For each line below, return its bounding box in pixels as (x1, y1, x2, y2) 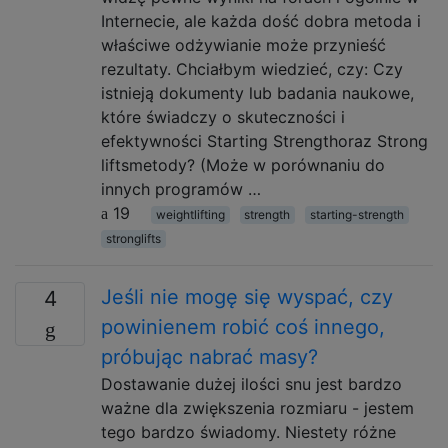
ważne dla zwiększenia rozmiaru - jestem (101, 398, 414, 418)
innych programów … (101, 179, 261, 199)
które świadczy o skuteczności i (101, 107, 345, 127)
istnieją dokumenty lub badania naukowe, (101, 83, 414, 103)
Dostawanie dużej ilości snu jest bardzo (101, 374, 402, 394)
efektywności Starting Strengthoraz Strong (101, 131, 428, 151)
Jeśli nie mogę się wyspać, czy (101, 285, 393, 309)
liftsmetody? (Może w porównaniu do (101, 155, 385, 175)
